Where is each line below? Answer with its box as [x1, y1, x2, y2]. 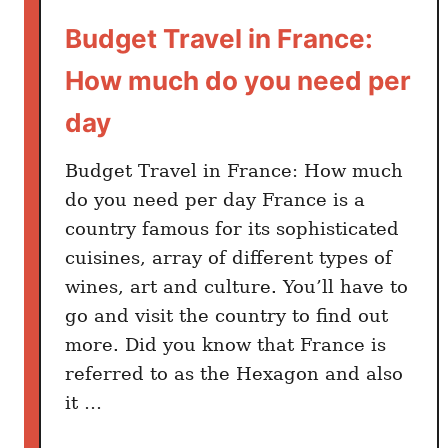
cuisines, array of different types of [65, 246, 392, 268]
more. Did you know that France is [65, 333, 386, 355]
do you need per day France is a [65, 188, 365, 210]
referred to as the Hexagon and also [65, 362, 403, 384]
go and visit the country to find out [65, 304, 388, 326]
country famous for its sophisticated [65, 217, 399, 239]
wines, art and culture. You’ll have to [65, 275, 408, 297]
